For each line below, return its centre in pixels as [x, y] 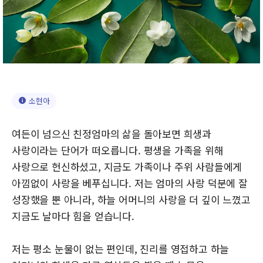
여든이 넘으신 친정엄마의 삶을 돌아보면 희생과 [112, 133]
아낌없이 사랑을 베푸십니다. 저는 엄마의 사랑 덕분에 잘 [130, 183]
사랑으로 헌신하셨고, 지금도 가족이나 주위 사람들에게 [127, 166]
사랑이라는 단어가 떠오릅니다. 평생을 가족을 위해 [118, 150]
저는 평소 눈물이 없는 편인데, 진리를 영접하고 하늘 [121, 248]
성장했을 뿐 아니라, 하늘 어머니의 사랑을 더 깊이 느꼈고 [131, 199]
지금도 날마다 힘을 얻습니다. [73, 215]
